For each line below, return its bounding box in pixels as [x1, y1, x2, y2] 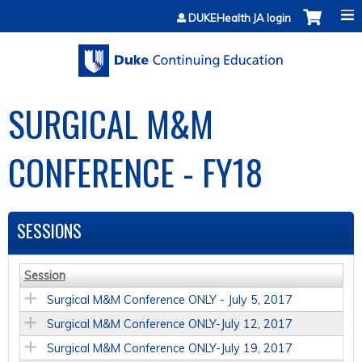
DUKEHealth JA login [188, 11, 291, 24]
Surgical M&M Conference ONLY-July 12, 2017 [46, 317, 293, 332]
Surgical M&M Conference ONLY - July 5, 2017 [46, 293, 293, 308]
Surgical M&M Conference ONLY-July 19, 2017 [46, 341, 293, 356]
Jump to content [135, 2, 227, 18]
